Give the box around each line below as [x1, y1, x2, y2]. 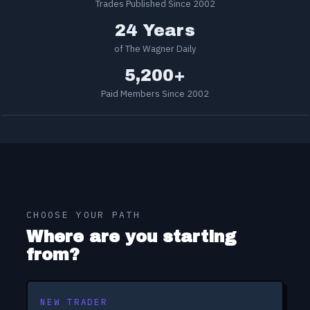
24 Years [115, 21, 195, 39]
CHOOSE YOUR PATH [26, 208, 141, 221]
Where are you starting [26, 227, 236, 246]
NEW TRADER [40, 295, 108, 307]
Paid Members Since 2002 [101, 87, 209, 100]
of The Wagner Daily [114, 42, 196, 55]
